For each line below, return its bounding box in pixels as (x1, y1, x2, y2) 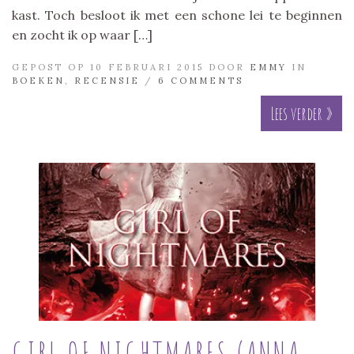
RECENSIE (74, 74, 140, 86)
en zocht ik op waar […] (12, 26, 153, 43)
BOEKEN (12, 74, 65, 86)
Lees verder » (270, 102, 333, 124)
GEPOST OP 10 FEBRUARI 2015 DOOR (12, 61, 250, 73)
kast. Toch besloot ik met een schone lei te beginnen (12, 6, 342, 23)
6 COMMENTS (158, 74, 243, 86)
